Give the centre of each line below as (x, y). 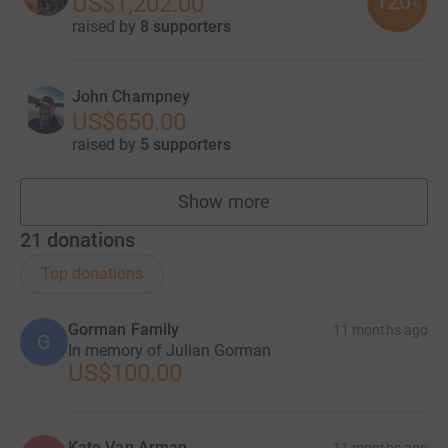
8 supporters (185, 27)
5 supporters (185, 145)
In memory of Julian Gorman (169, 351)
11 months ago (380, 330)
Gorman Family (124, 330)
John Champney (131, 97)
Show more (224, 202)
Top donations (92, 274)
